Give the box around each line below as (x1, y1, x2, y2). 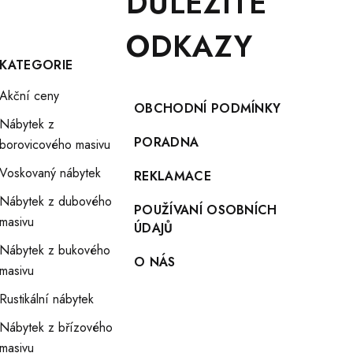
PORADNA (134, 133, 199, 151)
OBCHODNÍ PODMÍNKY (134, 99, 281, 117)
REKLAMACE (134, 167, 211, 185)
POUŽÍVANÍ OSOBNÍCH (134, 201, 277, 219)
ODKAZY (126, 24, 253, 68)
